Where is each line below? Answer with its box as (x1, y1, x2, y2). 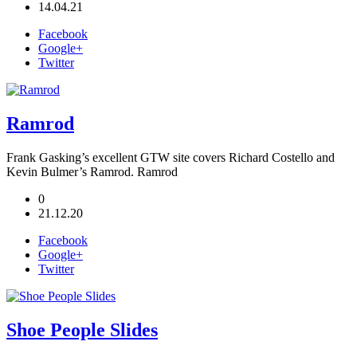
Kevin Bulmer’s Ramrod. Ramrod (6, 165, 184, 179)
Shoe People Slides (6, 319, 158, 340)
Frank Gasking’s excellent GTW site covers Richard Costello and (6, 151, 335, 165)
